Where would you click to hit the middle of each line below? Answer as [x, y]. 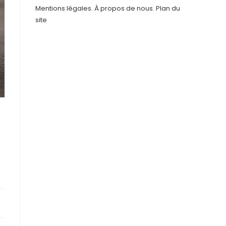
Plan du [168, 8]
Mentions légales [63, 8]
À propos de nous [124, 8]
